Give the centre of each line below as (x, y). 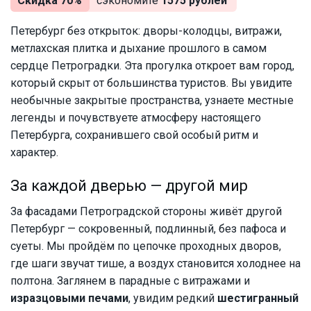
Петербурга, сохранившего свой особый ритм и (134, 135)
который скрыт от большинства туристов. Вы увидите (151, 83)
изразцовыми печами (69, 299)
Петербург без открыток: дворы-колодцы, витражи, (146, 31)
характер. (34, 153)
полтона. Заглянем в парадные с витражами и (130, 281)
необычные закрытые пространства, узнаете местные (152, 101)
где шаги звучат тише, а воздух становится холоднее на (155, 264)
